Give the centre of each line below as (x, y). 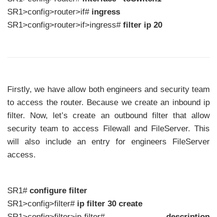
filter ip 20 (143, 25)
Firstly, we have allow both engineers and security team (108, 89)
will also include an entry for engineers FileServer (108, 141)
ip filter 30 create (110, 204)
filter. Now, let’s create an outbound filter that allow (108, 115)
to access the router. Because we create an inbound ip (108, 102)
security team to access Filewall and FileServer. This (108, 128)
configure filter (58, 191)
